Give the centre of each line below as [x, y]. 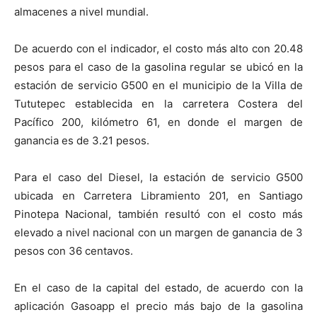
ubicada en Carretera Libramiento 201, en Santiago [158, 196]
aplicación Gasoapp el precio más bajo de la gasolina [158, 306]
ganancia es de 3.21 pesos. [82, 140]
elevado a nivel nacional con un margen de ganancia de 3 [158, 232]
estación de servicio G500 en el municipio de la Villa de [158, 85]
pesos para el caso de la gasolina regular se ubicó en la [158, 67]
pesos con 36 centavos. [74, 251]
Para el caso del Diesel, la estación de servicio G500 [158, 177]
